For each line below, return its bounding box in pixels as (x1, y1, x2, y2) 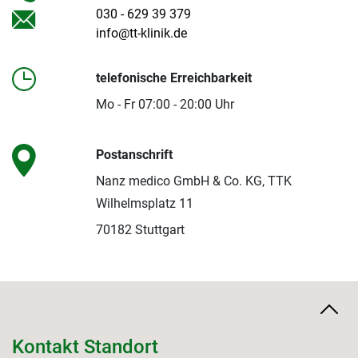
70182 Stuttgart (95, 222, 185, 238)
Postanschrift (95, 147, 173, 163)
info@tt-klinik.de (95, 26, 187, 42)
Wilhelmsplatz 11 (95, 196, 193, 212)
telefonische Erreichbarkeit (95, 70, 252, 86)
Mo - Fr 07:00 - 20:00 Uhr (95, 97, 234, 113)
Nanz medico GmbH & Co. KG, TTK (95, 173, 292, 189)
